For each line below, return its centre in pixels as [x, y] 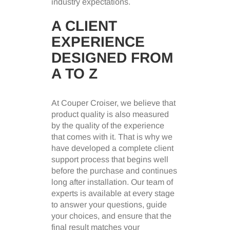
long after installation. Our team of [112, 182]
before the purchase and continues [114, 170]
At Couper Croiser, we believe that [113, 103]
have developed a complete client [112, 148]
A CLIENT [84, 26]
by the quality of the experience [108, 125]
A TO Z [74, 73]
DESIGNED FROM [112, 57]
